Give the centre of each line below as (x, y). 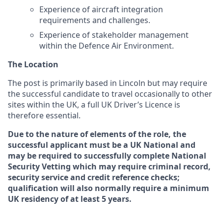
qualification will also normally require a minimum (109, 188)
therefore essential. (44, 115)
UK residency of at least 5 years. (70, 199)
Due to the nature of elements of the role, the (97, 134)
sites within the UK (42, 105)
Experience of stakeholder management (114, 35)
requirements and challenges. (95, 20)
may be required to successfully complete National (107, 156)
